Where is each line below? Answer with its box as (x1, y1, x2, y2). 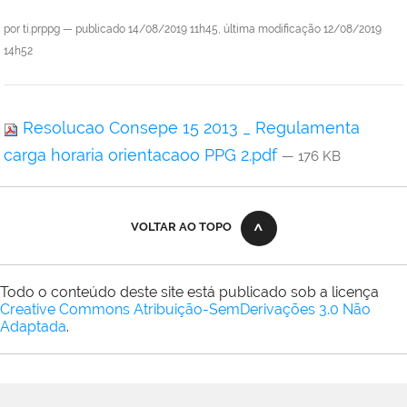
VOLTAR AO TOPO (130, 220, 232, 234)
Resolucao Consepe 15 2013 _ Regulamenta (18, 118, 360, 138)
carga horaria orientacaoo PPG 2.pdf (4, 145, 282, 165)
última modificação (223, 23, 321, 36)
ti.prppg (23, 23, 60, 36)
